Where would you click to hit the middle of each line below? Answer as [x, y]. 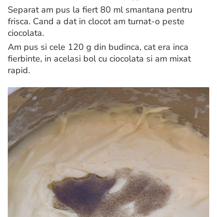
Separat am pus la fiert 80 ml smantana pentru [100, 10]
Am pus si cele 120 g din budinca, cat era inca [98, 47]
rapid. [19, 70]
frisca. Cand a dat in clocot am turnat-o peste [96, 22]
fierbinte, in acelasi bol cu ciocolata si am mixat [99, 59]
